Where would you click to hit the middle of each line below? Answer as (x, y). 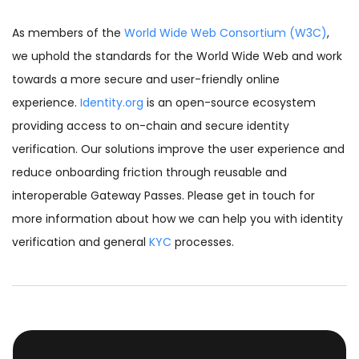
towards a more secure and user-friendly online (146, 80)
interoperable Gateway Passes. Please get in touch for (163, 196)
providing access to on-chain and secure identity (151, 126)
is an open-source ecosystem (230, 103)
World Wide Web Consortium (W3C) (224, 33)
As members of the (67, 33)
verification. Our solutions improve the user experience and (178, 149)
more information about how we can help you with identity (177, 219)
